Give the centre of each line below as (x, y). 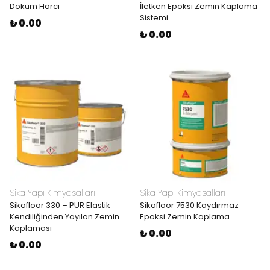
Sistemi (154, 18)
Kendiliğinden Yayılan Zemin (64, 217)
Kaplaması (31, 228)
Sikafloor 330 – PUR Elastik (60, 205)
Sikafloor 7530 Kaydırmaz (189, 205)
